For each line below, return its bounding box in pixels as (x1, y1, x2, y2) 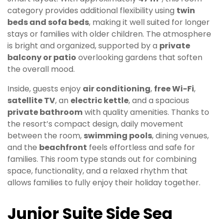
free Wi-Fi (154, 83, 194, 95)
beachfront (39, 142, 87, 153)
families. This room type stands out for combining (7, 153, 197, 165)
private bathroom (7, 107, 83, 118)
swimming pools (84, 130, 152, 142)
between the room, (7, 130, 84, 142)
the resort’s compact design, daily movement (7, 118, 183, 130)
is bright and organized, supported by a (7, 40, 159, 52)
